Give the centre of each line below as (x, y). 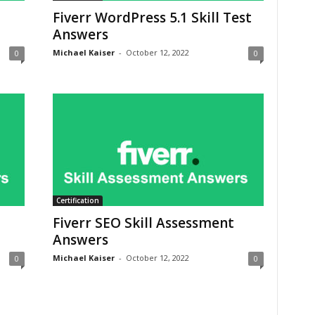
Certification (77, 200)
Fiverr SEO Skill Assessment (143, 223)
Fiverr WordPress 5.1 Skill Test (152, 18)
